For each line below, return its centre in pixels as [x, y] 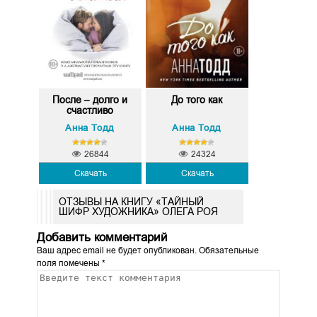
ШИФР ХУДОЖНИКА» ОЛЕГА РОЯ [138, 212]
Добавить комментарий [102, 237]
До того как [197, 99]
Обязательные [227, 250]
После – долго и [90, 99]
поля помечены [69, 263]
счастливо [90, 110]
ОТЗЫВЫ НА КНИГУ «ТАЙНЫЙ [131, 202]
